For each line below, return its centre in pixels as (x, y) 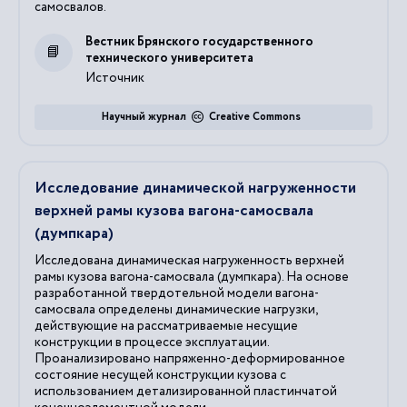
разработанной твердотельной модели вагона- (177, 293)
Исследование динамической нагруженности (195, 188)
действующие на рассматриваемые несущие (166, 326)
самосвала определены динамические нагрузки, (176, 309)
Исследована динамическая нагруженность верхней (189, 260)
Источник (115, 78)
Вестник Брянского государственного (199, 41)
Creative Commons (254, 116)
